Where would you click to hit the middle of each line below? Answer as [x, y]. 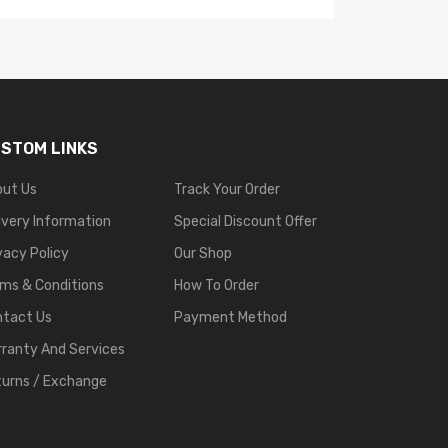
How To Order [216, 285]
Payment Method [230, 317]
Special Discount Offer [245, 221]
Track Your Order [226, 189]
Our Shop [202, 253]
